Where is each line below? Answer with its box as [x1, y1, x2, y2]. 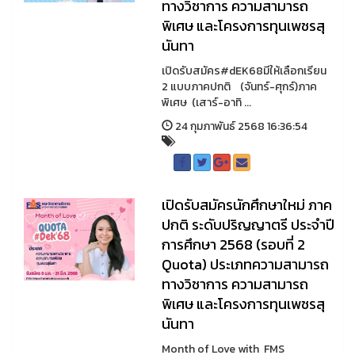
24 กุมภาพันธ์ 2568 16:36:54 [172, 118, 307, 135]
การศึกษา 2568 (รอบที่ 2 [161, 234, 305, 255]
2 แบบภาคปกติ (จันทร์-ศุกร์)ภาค [161, 78, 317, 95]
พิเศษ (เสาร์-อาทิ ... [161, 94, 251, 111]
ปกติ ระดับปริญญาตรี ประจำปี [161, 214, 334, 235]
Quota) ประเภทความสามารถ [161, 254, 329, 275]
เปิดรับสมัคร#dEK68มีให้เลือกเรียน [161, 63, 326, 79]
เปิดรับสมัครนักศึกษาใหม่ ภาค [161, 194, 332, 216]
